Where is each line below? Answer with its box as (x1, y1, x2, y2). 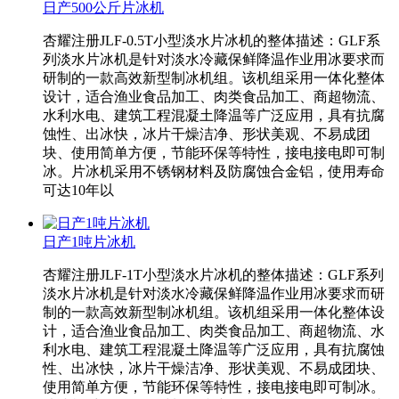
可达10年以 (43, 183, 114, 199)
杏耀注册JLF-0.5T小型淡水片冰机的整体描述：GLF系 (43, 33, 380, 49)
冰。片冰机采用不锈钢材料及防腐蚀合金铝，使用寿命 (43, 164, 385, 180)
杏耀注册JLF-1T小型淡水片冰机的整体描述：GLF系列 (43, 267, 384, 283)
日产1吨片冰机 (43, 234, 135, 250)
